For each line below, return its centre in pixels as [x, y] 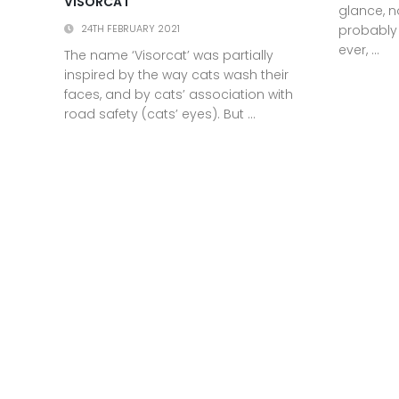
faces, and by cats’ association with [179, 95]
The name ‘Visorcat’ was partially [169, 56]
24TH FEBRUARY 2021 [130, 29]
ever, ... [359, 49]
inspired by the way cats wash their [176, 75]
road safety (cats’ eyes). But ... [160, 114]
